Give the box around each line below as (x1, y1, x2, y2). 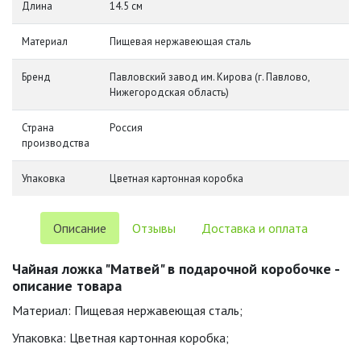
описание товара (12, 276, 122, 295)
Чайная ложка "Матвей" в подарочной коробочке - (12, 259, 339, 278)
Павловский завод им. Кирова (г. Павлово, (110, 70, 310, 84)
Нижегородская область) (110, 85, 229, 99)
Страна (22, 121, 54, 135)
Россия (110, 121, 143, 135)
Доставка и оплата (201, 220, 308, 236)
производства (22, 136, 89, 150)
